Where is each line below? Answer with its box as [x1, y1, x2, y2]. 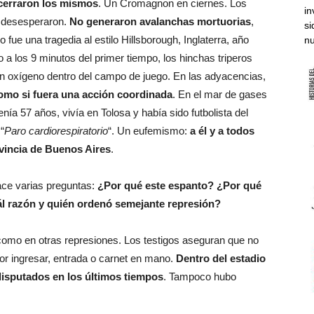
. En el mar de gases [172, 88, 267, 100]
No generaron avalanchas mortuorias [69, 15, 251, 27]
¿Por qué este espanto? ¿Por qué [97, 179, 261, 191]
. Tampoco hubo [163, 270, 236, 282]
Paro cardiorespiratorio [4, 124, 108, 137]
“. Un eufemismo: [108, 124, 190, 137]
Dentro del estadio [176, 252, 266, 264]
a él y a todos [190, 124, 254, 137]
